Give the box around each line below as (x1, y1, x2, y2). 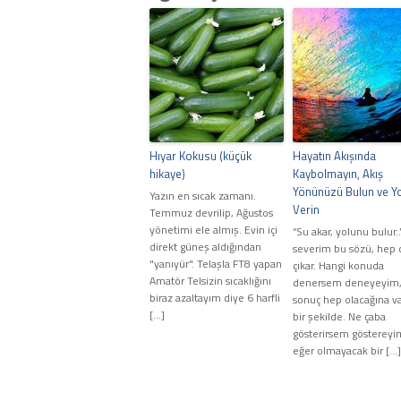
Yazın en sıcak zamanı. (149, 187, 256, 205)
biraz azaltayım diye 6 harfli (149, 289, 280, 307)
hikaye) (149, 165, 185, 183)
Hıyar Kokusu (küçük (149, 147, 252, 166)
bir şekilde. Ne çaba (293, 308, 386, 326)
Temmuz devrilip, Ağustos (149, 204, 273, 222)
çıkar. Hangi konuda (293, 257, 384, 275)
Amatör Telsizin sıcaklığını (149, 272, 271, 290)
